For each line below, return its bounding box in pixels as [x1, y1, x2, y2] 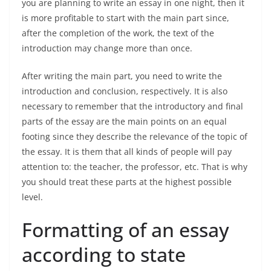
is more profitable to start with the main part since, [22, 12, 229, 24]
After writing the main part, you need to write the [22, 70, 222, 82]
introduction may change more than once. [22, 42, 195, 54]
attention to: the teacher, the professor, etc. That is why [22, 161, 247, 172]
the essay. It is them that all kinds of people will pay [22, 146, 232, 157]
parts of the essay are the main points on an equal [22, 116, 227, 127]
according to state [22, 241, 186, 267]
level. [22, 191, 43, 203]
